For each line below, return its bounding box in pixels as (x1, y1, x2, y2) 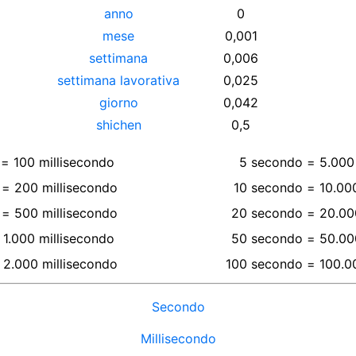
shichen (95, 116, 141, 133)
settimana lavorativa (57, 72, 180, 88)
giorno (99, 94, 138, 110)
